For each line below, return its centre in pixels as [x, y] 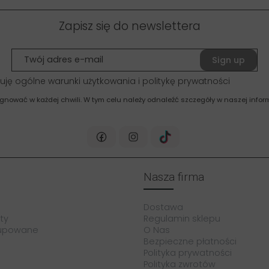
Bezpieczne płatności [190, 242]
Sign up [228, 60]
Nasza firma [174, 177]
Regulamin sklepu [182, 219]
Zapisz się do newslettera [130, 26]
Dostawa [163, 207]
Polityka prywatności [188, 253]
